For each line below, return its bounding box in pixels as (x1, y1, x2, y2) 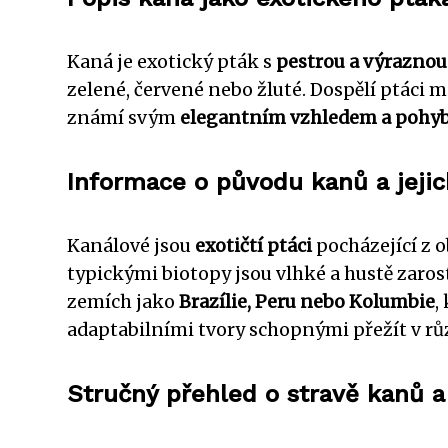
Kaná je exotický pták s (67, 50, 276, 73)
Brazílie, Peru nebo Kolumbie (179, 290, 435, 313)
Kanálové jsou (67, 234, 195, 257)
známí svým (67, 106, 180, 129)
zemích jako (67, 290, 179, 313)
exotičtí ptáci (195, 234, 312, 257)
